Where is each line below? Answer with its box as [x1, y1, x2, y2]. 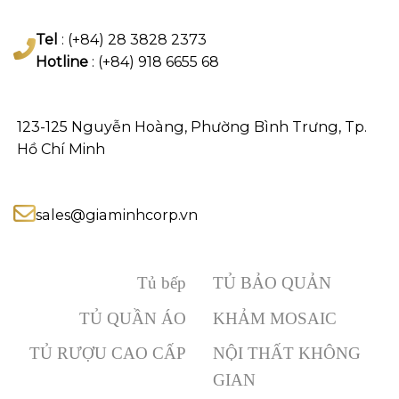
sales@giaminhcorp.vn [36, 205, 198, 224]
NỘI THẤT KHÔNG [213, 344, 361, 363]
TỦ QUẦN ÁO [79, 308, 186, 328]
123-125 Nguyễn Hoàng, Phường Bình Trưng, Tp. [17, 117, 367, 135]
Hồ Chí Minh [17, 139, 105, 158]
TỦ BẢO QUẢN [213, 273, 331, 293]
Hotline [36, 52, 88, 70]
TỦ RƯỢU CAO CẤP [29, 344, 186, 363]
